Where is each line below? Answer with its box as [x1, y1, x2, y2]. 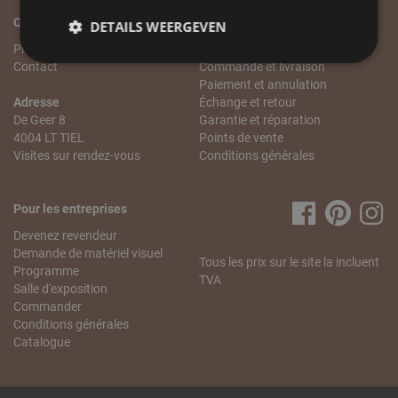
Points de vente [199, 131, 283, 146]
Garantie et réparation [199, 113, 321, 128]
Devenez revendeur [13, 228, 117, 243]
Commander [13, 299, 82, 314]
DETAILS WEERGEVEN [90, 18, 227, 36]
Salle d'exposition [13, 282, 107, 297]
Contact [13, 60, 58, 75]
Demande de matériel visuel [13, 246, 163, 261]
